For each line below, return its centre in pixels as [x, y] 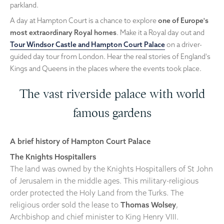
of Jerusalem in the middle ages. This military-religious [104, 181]
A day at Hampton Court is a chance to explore [84, 20]
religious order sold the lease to [65, 205]
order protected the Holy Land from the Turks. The [97, 193]
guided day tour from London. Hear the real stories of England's [110, 56]
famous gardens [112, 113]
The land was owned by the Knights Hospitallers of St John [111, 169]
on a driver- [183, 44]
